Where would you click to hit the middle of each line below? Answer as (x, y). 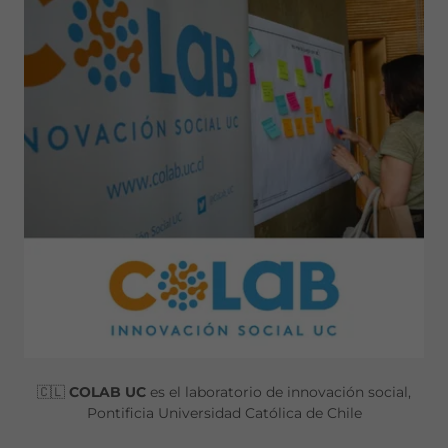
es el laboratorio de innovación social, (280, 392)
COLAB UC (109, 392)
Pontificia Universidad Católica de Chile (224, 413)
